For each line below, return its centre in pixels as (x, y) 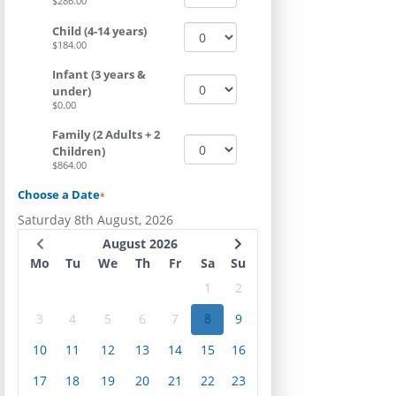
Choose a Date (59, 194)
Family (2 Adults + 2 (106, 134)
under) (72, 91)
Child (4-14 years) (99, 30)
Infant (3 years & (99, 74)
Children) (79, 151)
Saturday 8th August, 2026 (95, 219)
